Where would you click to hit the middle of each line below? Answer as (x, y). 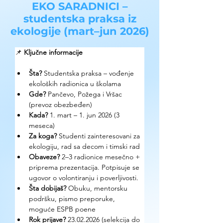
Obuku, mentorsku (98, 188)
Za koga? (43, 136)
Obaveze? (44, 157)
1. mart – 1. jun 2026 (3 (85, 115)
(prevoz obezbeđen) (60, 105)
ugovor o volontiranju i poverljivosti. (84, 178)
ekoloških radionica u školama (75, 84)
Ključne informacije (53, 52)
